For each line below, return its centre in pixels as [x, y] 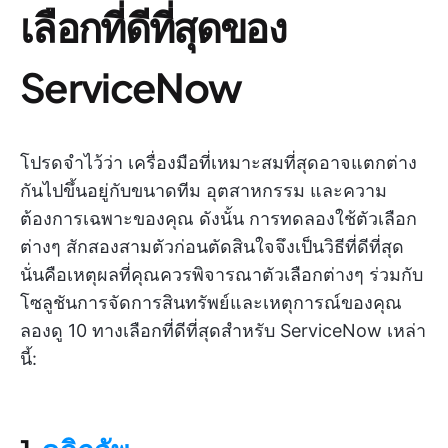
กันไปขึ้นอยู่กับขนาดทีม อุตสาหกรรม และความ [203, 190]
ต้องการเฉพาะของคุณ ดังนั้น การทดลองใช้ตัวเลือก [218, 218]
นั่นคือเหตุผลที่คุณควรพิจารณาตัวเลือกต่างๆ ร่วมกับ [221, 274]
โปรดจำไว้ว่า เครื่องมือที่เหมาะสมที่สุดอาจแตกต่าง [218, 162]
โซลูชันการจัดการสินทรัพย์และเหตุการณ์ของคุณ [211, 302]
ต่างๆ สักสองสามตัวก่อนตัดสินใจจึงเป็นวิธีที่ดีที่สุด [212, 246]
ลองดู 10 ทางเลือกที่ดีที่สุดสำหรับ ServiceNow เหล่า [223, 330]
